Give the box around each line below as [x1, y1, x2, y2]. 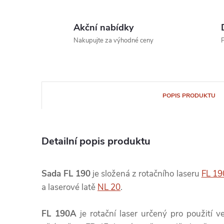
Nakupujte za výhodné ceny [73, 36, 153, 45]
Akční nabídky [73, 21, 133, 33]
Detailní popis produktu [41, 134, 150, 148]
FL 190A [41, 208, 76, 219]
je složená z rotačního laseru [90, 168, 201, 179]
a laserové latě [41, 181, 97, 193]
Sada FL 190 [41, 168, 91, 179]
